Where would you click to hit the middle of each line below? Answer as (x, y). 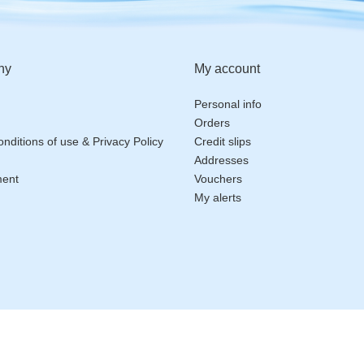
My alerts (218, 197)
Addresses (221, 160)
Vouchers (218, 179)
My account (227, 69)
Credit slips (223, 141)
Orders (212, 123)
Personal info (228, 104)
